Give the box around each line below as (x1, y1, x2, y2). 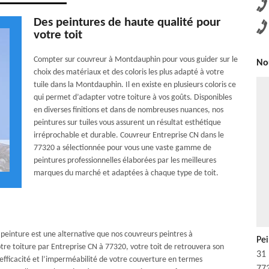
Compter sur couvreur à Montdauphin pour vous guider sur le (33, 55, 238, 64)
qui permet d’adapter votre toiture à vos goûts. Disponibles (33, 93, 232, 102)
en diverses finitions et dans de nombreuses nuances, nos (33, 106, 223, 115)
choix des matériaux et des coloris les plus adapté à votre (33, 68, 224, 77)
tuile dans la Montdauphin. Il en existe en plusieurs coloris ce (33, 80, 236, 89)
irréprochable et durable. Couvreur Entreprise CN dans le (33, 131, 224, 140)
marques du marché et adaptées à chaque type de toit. (33, 169, 219, 178)
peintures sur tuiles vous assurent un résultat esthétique (33, 118, 221, 127)
